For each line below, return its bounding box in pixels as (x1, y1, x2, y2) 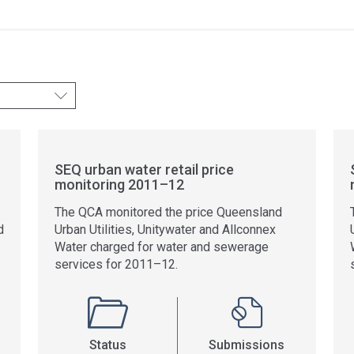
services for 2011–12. (55, 257, 178, 272)
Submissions (209, 337, 284, 352)
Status (89, 337, 126, 352)
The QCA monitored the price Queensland (55, 205, 282, 220)
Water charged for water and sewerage (55, 239, 269, 254)
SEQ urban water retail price (55, 161, 234, 178)
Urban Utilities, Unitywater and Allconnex (55, 222, 276, 237)
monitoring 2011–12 (55, 176, 184, 193)
